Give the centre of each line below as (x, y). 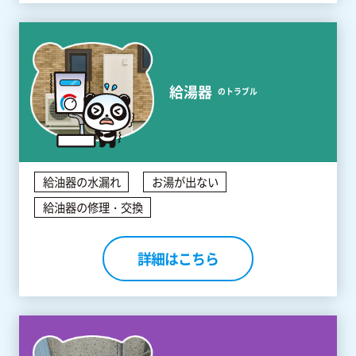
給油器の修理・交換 (93, 207)
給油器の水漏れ (81, 182)
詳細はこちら (178, 259)
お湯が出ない (185, 182)
